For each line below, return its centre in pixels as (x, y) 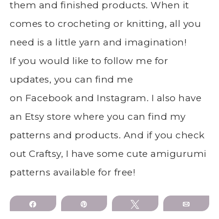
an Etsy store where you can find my (98, 116)
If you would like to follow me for (89, 61)
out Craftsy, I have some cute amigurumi (108, 153)
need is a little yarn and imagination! (98, 42)
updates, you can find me (71, 79)
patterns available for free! (73, 172)
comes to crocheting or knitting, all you (105, 23)
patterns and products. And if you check (107, 135)
